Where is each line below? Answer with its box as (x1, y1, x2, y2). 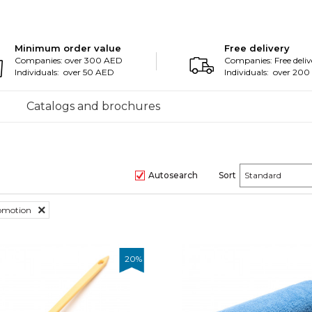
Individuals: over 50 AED (15, 67, 115, 77)
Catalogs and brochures (26, 100, 160, 113)
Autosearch (148, 170, 198, 180)
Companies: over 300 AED (15, 55, 123, 65)
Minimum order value (15, 42, 122, 54)
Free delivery (224, 42, 290, 54)
